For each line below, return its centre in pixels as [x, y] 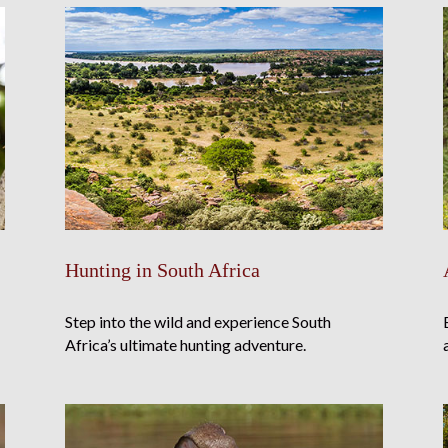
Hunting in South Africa [162, 270]
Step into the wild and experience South [197, 322]
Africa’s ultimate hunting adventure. [185, 345]
